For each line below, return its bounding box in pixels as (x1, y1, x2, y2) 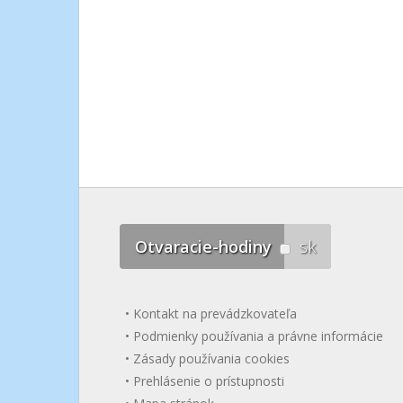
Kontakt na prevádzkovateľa (132, 305, 297, 322)
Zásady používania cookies (132, 350, 290, 367)
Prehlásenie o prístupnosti (132, 372, 284, 390)
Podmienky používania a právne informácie (132, 327, 383, 345)
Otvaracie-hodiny (135, 236, 272, 257)
